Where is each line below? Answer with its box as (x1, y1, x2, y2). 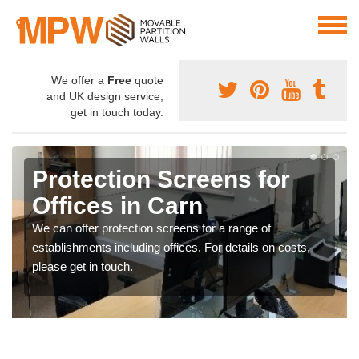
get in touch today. (71, 106, 163, 119)
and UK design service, (46, 90, 163, 103)
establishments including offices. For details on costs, (32, 240, 310, 255)
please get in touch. (32, 260, 133, 274)
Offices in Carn (32, 192, 203, 220)
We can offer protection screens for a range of (32, 221, 271, 236)
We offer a (51, 74, 107, 87)
